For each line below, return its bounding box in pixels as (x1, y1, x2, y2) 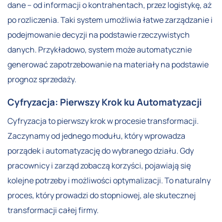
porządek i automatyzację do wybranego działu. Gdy (7, 145, 194, 157)
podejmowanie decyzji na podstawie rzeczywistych (7, 29, 190, 41)
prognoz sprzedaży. (7, 74, 76, 85)
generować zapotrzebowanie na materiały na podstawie (7, 59, 209, 70)
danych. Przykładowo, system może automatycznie (7, 44, 192, 55)
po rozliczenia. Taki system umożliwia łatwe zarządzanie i (7, 14, 213, 26)
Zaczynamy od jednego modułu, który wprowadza (7, 130, 185, 142)
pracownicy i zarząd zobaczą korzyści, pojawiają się (7, 160, 191, 171)
